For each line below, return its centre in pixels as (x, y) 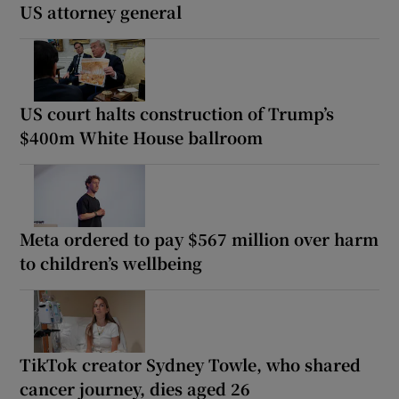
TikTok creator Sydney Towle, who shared (191, 364)
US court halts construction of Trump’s (177, 113)
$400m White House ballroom (142, 137)
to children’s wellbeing (111, 262)
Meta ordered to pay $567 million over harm (199, 238)
